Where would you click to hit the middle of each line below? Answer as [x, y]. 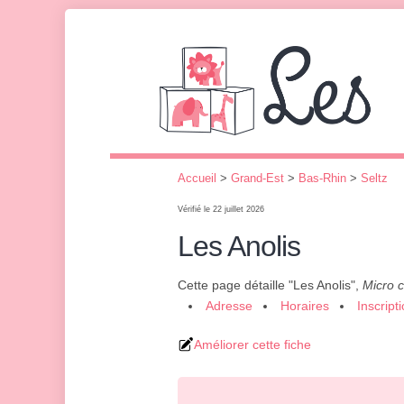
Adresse [229, 306]
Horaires [305, 306]
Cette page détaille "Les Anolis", [270, 285]
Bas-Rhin [322, 178]
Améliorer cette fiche [252, 344]
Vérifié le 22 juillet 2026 [221, 209]
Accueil [197, 178]
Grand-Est [257, 178]
